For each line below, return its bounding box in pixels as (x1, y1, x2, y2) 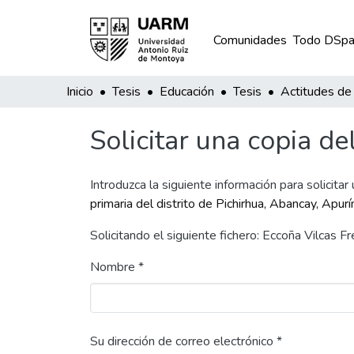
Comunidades (213, 32, 287, 49)
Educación (160, 83, 214, 100)
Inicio (66, 83, 93, 100)
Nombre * (90, 258, 144, 276)
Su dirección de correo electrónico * (90, 333, 282, 350)
